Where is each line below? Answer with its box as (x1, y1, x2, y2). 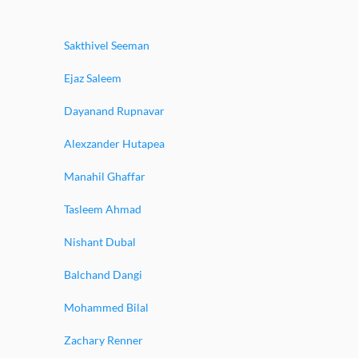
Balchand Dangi (64, 268, 142, 281)
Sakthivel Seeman (64, 38, 149, 52)
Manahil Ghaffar (64, 169, 145, 183)
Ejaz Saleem (64, 71, 121, 85)
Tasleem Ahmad (64, 202, 141, 216)
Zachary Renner (64, 333, 143, 347)
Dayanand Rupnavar (64, 104, 165, 117)
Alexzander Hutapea (64, 137, 165, 150)
